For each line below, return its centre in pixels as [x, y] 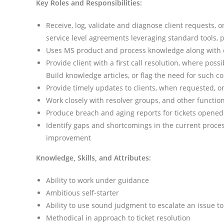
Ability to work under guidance [97, 180]
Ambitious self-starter [82, 193]
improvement [68, 138]
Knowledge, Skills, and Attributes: [93, 158]
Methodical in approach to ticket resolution [118, 218]
